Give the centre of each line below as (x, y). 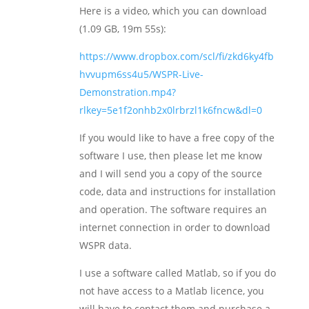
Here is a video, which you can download (173, 11)
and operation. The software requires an (173, 209)
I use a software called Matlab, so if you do (177, 273)
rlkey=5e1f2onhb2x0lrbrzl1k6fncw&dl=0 (170, 110)
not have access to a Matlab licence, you (171, 291)
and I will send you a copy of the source (170, 173)
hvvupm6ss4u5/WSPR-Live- (141, 74)
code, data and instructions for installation (177, 191)
